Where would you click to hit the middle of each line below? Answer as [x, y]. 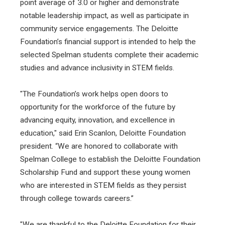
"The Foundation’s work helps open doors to [94, 94]
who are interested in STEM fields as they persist [103, 185]
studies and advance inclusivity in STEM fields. [97, 68]
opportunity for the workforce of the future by [98, 107]
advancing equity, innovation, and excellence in [97, 120]
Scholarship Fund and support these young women [105, 172]
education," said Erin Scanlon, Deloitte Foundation [103, 133]
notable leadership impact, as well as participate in [104, 15]
